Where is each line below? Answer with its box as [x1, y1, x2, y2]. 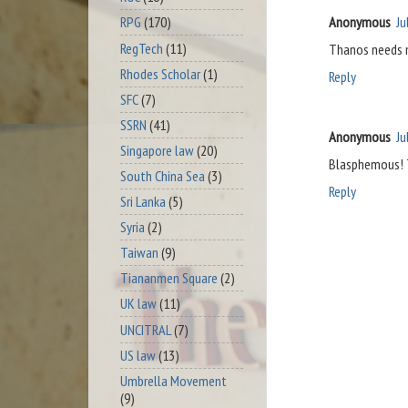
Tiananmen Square [120, 269, 218, 288]
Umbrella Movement [120, 371, 227, 390]
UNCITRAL [120, 320, 171, 339]
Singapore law [120, 140, 194, 159]
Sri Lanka [120, 192, 166, 211]
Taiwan [120, 243, 158, 262]
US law [120, 345, 156, 364]
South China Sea [120, 166, 205, 185]
